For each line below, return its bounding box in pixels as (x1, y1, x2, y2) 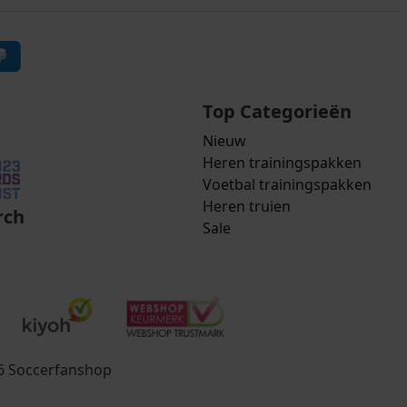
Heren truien (203, 195, 292, 216)
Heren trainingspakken (203, 152, 362, 173)
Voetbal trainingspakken (203, 174, 372, 194)
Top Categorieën (203, 98, 352, 124)
